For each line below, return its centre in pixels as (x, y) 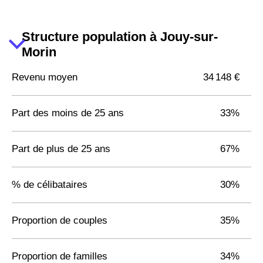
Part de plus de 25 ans (61, 149)
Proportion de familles (60, 256)
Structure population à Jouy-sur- (119, 36)
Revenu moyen (45, 77)
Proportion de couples (60, 220)
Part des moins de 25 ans (68, 113)
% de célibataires (50, 184)
